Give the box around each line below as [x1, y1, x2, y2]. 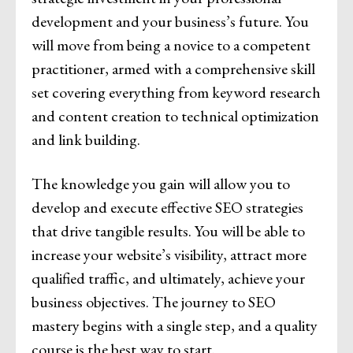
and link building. [32, 129, 140, 150]
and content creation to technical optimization [32, 106, 319, 127]
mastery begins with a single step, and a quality [32, 315, 318, 336]
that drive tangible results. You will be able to [32, 221, 305, 242]
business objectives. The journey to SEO [32, 292, 276, 313]
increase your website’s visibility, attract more [32, 244, 307, 266]
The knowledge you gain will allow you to [32, 173, 290, 195]
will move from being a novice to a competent [32, 35, 310, 56]
